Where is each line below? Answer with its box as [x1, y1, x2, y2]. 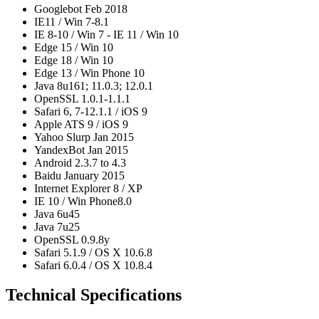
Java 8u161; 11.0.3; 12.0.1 [34, 79, 153, 92]
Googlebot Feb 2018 [34, 2, 127, 15]
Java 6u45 [34, 207, 80, 220]
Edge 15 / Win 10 [34, 41, 113, 53]
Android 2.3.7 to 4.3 [34, 156, 126, 169]
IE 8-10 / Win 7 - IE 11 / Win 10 [34, 28, 179, 41]
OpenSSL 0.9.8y [34, 233, 110, 246]
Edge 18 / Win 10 [34, 53, 113, 66]
